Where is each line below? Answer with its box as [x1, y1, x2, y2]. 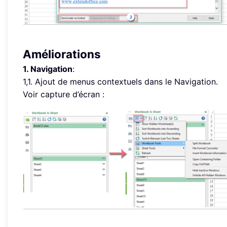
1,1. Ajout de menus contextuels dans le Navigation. [23, 77, 218, 87]
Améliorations [23, 47, 101, 61]
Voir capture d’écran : [23, 89, 104, 100]
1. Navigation [23, 64, 72, 74]
